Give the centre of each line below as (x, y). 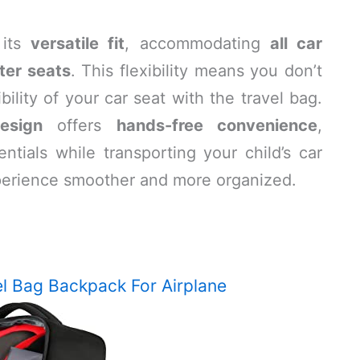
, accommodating (197, 43)
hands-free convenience (217, 125)
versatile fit (78, 43)
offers (79, 125)
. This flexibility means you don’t (196, 71)
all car (296, 43)
